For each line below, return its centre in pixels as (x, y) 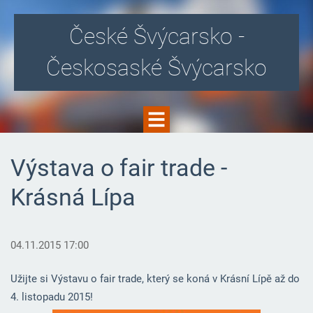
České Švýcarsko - (156, 36)
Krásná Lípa (73, 197)
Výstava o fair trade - (118, 168)
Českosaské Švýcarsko (156, 68)
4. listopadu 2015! (53, 297)
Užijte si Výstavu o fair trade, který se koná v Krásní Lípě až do (155, 279)
